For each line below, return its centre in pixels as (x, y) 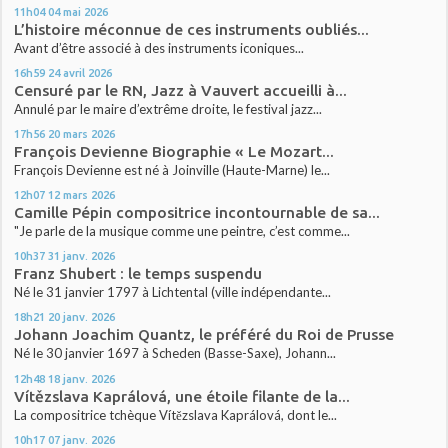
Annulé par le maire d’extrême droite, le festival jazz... (168, 108)
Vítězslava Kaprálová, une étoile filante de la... (182, 396)
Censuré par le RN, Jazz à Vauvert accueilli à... (181, 90)
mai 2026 (86, 11)
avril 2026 (88, 72)
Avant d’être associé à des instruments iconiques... (159, 47)
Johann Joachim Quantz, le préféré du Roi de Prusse (204, 335)
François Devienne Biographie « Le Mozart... (174, 152)
